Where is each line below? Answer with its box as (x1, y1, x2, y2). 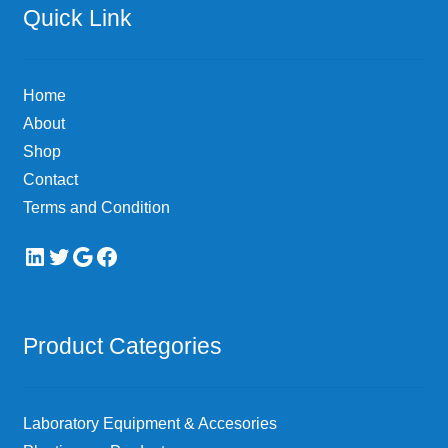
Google (69, 241, 146, 269)
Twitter (45, 241, 117, 269)
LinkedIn (21, 241, 111, 269)
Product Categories (22, 333, 222, 360)
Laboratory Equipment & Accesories (22, 415, 277, 433)
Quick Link (22, 4, 132, 31)
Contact (22, 171, 78, 189)
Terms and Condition (22, 199, 170, 217)
